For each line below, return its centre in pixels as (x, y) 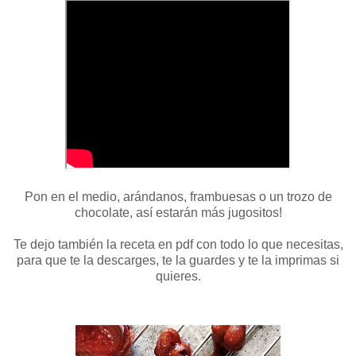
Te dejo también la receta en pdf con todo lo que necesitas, (178, 245)
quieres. (178, 277)
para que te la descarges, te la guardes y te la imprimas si (178, 261)
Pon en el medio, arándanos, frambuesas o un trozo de (178, 197)
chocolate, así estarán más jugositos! (178, 213)
